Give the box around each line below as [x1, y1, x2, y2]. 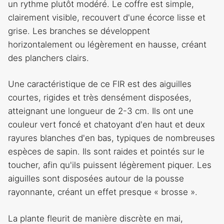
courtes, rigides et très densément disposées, [8, 92, 191, 103]
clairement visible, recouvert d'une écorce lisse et [8, 12, 205, 22]
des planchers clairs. [8, 52, 89, 63]
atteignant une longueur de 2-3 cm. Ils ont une [8, 106, 193, 116]
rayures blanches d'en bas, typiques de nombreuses [8, 133, 215, 143]
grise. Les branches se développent [8, 25, 150, 36]
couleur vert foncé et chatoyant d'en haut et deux [8, 119, 205, 130]
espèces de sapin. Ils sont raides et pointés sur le [8, 146, 204, 157]
